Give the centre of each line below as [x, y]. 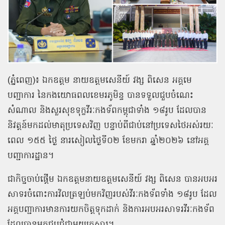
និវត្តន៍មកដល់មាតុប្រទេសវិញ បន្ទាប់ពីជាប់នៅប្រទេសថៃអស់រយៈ [110, 126]
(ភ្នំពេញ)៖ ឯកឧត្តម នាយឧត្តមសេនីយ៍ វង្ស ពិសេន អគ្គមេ [100, 81]
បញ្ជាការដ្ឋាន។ [31, 156]
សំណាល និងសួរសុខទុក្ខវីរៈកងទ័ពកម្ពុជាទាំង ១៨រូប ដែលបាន [107, 111]
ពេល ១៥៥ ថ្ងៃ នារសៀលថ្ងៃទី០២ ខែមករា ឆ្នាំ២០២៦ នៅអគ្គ [108, 141]
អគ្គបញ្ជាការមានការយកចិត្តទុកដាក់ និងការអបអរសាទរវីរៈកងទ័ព [111, 210]
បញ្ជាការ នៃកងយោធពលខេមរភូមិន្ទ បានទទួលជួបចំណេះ [100, 96]
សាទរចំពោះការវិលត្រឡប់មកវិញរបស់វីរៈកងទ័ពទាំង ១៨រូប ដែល [112, 195]
